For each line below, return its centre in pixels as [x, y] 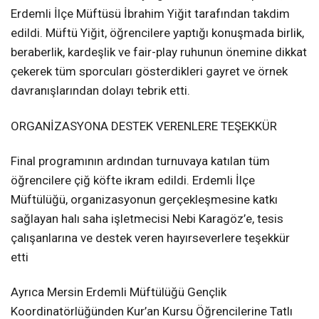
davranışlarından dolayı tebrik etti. [100, 91]
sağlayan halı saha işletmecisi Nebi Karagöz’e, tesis [147, 218]
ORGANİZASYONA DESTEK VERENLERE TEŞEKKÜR [144, 126]
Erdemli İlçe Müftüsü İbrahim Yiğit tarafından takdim [150, 14]
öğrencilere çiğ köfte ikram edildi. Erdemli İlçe [133, 180]
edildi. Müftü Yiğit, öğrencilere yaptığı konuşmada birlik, [157, 33]
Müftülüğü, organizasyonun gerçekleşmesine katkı [144, 199]
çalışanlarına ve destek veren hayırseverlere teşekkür [150, 237]
